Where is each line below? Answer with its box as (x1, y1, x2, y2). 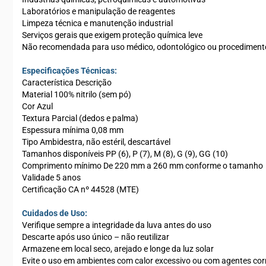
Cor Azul (22, 102, 53, 111)
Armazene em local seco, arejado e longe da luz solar (22, 244, 214, 254)
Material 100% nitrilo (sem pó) (22, 90, 131, 99)
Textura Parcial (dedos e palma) (22, 113, 138, 123)
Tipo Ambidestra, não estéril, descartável (22, 137, 170, 147)
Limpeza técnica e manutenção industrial (22, 18, 173, 28)
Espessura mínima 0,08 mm (22, 125, 123, 135)
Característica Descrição (22, 78, 112, 87)
